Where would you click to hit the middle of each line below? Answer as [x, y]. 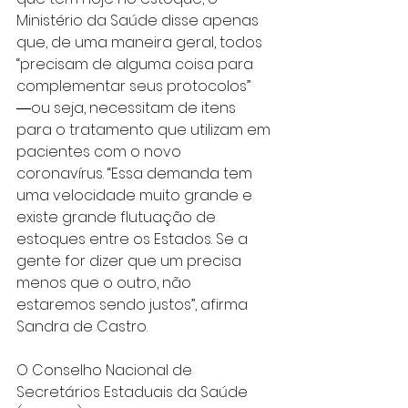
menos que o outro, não [106, 282]
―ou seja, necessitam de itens [128, 107]
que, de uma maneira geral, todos [141, 42]
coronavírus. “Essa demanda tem [136, 173]
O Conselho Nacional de [106, 370]
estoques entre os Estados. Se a [134, 239]
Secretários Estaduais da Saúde [134, 392]
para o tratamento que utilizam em [145, 129]
